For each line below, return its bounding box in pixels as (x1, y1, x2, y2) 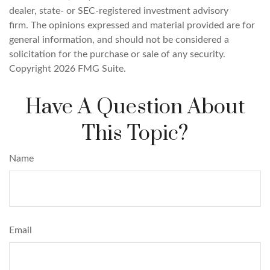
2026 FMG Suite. (54, 64, 126, 74)
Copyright (9, 64, 54, 74)
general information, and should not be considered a (9, 35, 229, 45)
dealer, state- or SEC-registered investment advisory (9, 6, 228, 16)
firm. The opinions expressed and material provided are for (9, 20, 255, 31)
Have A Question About (25, 94, 245, 121)
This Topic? (82, 121, 188, 148)
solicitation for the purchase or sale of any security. (9, 49, 225, 60)
